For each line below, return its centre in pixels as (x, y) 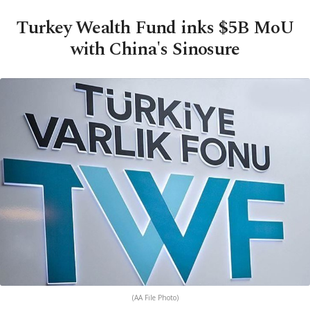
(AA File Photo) (155, 298)
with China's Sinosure (155, 49)
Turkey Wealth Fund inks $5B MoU (155, 28)
